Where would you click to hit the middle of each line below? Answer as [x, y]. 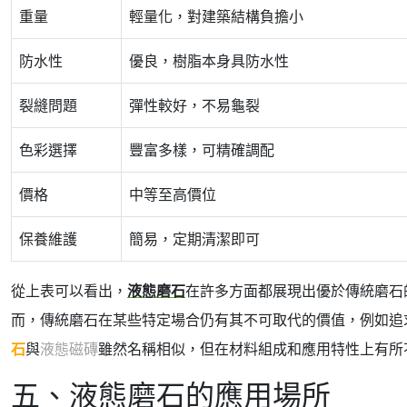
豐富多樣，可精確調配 [202, 150]
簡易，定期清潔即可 [194, 239]
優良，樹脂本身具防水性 [209, 61]
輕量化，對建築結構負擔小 [216, 16]
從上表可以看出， [69, 291]
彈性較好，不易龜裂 [194, 105]
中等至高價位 [173, 194]
